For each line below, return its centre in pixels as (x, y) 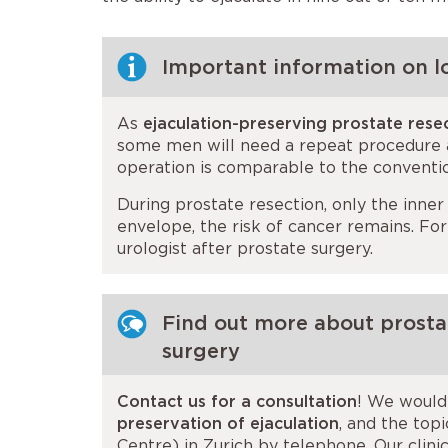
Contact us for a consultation (237, 401)
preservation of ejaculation (228, 423)
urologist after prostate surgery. (245, 248)
